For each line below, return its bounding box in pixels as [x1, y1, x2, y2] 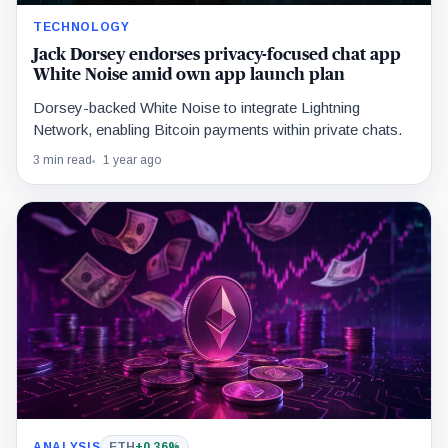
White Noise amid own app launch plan [33, 66, 345, 84]
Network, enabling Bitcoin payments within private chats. [33, 121, 402, 139]
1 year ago [103, 153, 161, 168]
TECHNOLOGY [33, 20, 130, 35]
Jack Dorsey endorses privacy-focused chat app [33, 46, 401, 64]
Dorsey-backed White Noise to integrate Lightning [33, 99, 360, 117]
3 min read [33, 153, 92, 168]
